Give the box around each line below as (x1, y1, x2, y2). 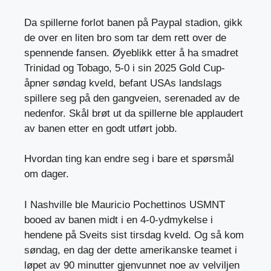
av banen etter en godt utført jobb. (24, 122, 177, 134)
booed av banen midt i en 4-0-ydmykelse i (24, 214, 213, 226)
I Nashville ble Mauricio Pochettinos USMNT (24, 198, 225, 211)
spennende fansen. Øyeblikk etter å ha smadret (24, 47, 238, 59)
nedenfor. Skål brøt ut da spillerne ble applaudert (24, 107, 243, 119)
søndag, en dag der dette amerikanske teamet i (24, 244, 237, 256)
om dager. (24, 168, 69, 180)
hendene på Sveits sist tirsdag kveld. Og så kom (24, 229, 244, 241)
